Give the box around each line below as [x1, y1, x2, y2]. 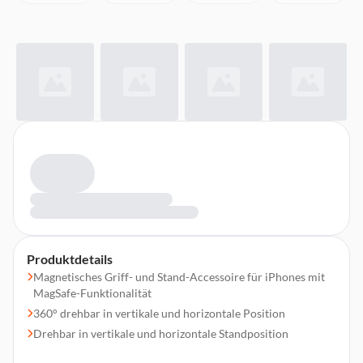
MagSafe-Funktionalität [33, 286, 152, 300]
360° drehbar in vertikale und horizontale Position [33, 306, 285, 320]
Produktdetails [27, 251, 113, 267]
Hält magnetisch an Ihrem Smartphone [33, 347, 226, 361]
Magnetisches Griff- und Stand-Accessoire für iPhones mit [33, 270, 325, 284]
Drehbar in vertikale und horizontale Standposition [33, 327, 288, 340]
